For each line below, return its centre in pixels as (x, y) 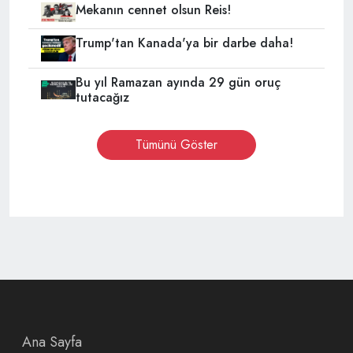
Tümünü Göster (176, 145)
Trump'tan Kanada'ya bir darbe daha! (184, 43)
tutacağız (102, 98)
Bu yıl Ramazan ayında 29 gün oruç (178, 83)
